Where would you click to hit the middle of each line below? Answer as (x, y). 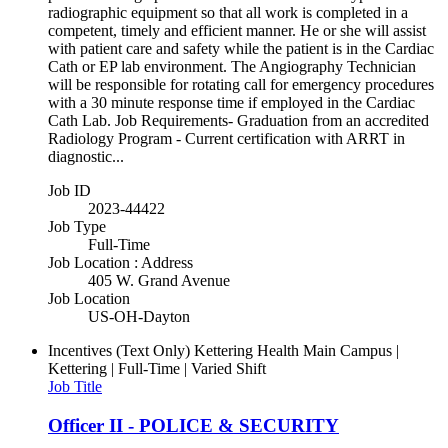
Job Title (75, 387)
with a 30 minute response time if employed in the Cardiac (231, 103)
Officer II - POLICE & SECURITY (193, 425)
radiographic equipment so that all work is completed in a (228, 13)
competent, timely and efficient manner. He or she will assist (237, 31)
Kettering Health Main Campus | (296, 351)
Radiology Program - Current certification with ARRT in (226, 139)
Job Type (77, 227)
